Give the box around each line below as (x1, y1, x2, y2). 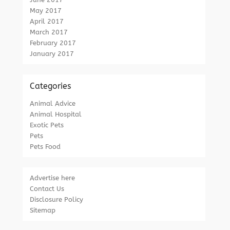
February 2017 (30, 39, 76, 47)
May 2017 (30, 7, 62, 14)
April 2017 (30, 17, 64, 25)
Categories (30, 81, 71, 91)
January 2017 (30, 50, 74, 57)
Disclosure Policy (30, 196, 84, 203)
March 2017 (30, 28, 68, 36)
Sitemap (30, 206, 56, 214)
